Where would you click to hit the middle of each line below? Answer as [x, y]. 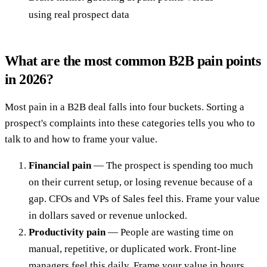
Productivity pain [67, 232]
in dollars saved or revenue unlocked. [108, 215]
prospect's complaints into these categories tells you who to [130, 123]
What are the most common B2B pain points [133, 60]
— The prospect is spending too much [172, 165]
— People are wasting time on [170, 232]
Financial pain [60, 165]
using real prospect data [79, 14]
